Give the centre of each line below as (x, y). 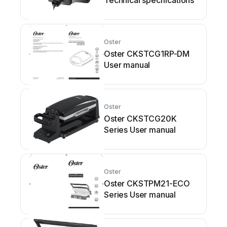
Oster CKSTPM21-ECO (147, 183)
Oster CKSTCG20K (140, 119)
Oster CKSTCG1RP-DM (147, 54)
